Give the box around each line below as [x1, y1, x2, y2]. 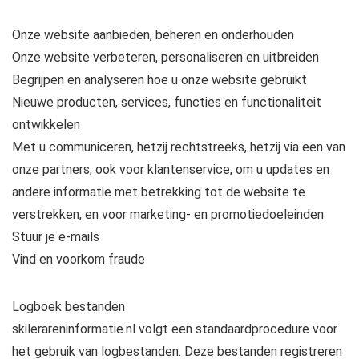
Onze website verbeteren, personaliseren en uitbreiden [12, 50, 319, 65]
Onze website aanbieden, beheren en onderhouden [12, 27, 294, 42]
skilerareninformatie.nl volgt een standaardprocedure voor [12, 321, 337, 337]
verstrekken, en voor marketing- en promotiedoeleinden [12, 207, 324, 222]
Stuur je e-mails [12, 229, 99, 244]
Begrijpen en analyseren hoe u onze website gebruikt [12, 72, 307, 87]
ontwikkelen [12, 117, 80, 132]
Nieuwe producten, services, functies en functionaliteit [12, 95, 321, 110]
